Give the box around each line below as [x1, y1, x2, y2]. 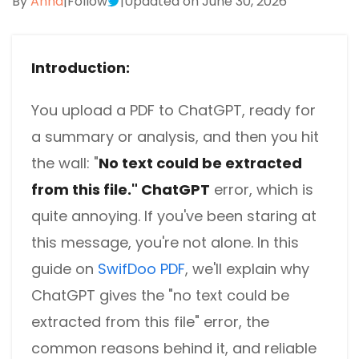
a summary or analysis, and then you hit [31, 127, 319, 147]
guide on [31, 259, 98, 279]
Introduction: [31, 58, 130, 78]
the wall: [31, 153, 94, 173]
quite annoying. [31, 206, 140, 226]
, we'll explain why [185, 259, 309, 279]
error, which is [210, 179, 313, 200]
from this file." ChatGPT [31, 179, 210, 200]
